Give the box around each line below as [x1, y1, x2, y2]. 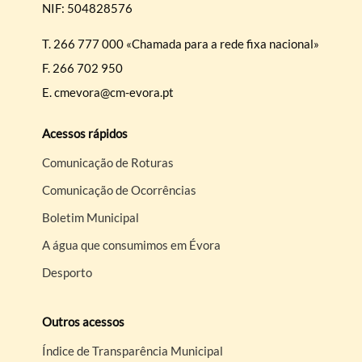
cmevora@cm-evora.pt [54, 85, 175, 100]
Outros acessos [42, 314, 125, 330]
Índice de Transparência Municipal [42, 343, 224, 359]
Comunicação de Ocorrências [42, 183, 197, 198]
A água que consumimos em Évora [42, 238, 221, 253]
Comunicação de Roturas [42, 155, 175, 170]
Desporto [42, 265, 93, 280]
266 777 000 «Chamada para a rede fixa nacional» [53, 36, 320, 52]
